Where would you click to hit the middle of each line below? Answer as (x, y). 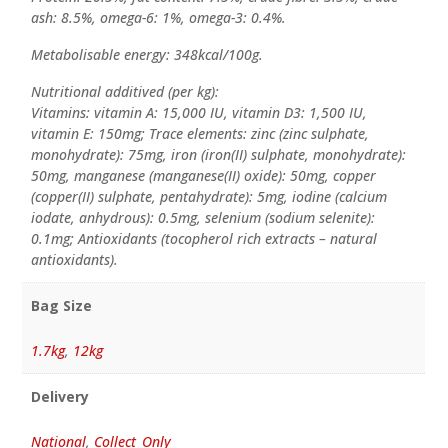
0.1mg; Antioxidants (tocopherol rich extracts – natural (203, 239)
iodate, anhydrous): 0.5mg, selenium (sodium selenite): (202, 218)
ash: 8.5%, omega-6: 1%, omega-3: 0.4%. (158, 18)
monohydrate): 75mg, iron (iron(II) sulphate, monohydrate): (218, 155)
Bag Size (61, 305)
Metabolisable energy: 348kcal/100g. (146, 55)
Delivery (59, 396)
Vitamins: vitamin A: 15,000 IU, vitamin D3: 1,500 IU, (198, 113)
